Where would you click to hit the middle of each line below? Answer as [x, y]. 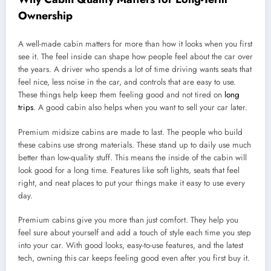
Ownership [45, 15]
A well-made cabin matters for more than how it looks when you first [135, 44]
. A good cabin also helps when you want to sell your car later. [140, 108]
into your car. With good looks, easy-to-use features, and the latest [131, 245]
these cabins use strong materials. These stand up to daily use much [135, 145]
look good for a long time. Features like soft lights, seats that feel [129, 170]
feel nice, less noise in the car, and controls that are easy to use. [127, 82]
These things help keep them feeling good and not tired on [121, 95]
